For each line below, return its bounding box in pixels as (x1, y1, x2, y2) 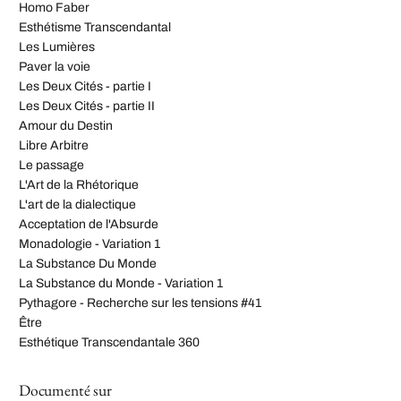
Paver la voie (19, 60, 90, 74)
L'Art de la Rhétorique (19, 178, 139, 192)
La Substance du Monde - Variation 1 (19, 277, 223, 291)
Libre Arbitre (19, 139, 89, 153)
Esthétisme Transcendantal (19, 21, 171, 35)
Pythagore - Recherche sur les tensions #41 (19, 296, 261, 311)
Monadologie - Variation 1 (19, 237, 160, 252)
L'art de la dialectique (19, 198, 136, 212)
